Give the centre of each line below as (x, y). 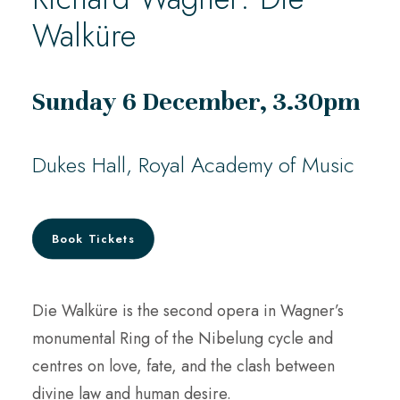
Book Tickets (93, 239)
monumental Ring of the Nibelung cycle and (183, 338)
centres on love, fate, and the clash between (183, 366)
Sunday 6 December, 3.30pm (196, 102)
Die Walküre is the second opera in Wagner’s (188, 311)
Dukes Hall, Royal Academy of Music (193, 165)
